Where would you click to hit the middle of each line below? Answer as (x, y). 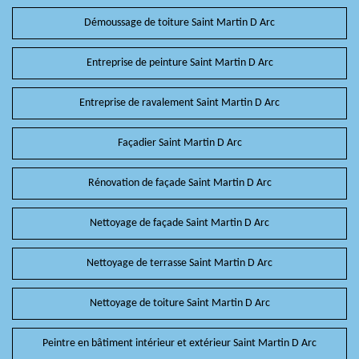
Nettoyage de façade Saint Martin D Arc (179, 224)
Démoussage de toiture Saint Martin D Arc (179, 23)
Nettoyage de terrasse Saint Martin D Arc (179, 264)
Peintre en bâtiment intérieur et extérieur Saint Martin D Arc (179, 344)
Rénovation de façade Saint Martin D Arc (179, 184)
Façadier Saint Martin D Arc (179, 143)
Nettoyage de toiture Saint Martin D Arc (179, 304)
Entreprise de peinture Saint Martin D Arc (179, 63)
